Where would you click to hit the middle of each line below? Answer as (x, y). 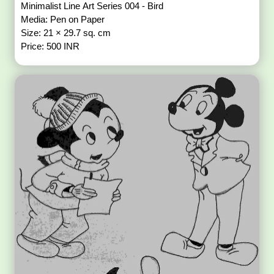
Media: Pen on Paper (64, 20)
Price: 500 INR (50, 46)
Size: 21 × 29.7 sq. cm (67, 33)
